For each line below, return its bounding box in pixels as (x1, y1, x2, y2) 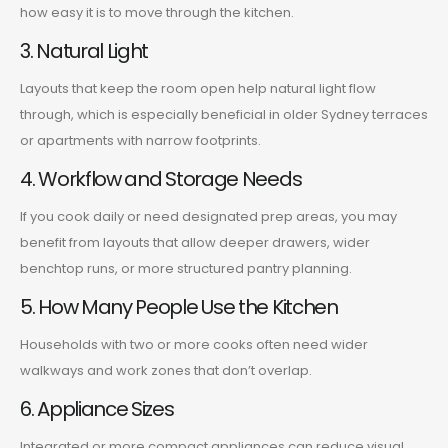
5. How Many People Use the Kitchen (20, 292, 338, 321)
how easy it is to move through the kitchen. (20, 2, 294, 22)
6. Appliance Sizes (20, 394, 174, 423)
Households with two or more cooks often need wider (20, 334, 368, 354)
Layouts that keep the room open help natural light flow (20, 78, 376, 98)
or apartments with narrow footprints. (20, 130, 261, 150)
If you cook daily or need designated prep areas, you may (20, 206, 397, 226)
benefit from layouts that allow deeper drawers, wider (20, 232, 370, 252)
